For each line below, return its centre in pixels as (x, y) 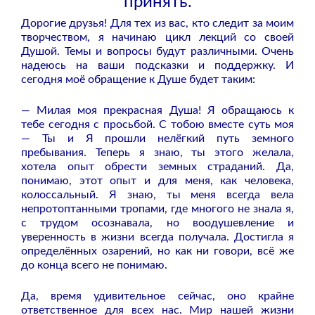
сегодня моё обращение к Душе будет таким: (138, 79)
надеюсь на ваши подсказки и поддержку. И (157, 65)
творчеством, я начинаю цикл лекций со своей (157, 37)
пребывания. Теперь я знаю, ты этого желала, (157, 152)
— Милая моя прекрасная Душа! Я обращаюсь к (157, 110)
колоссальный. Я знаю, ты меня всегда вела (157, 194)
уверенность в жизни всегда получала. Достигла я (157, 237)
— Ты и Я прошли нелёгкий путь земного (157, 138)
